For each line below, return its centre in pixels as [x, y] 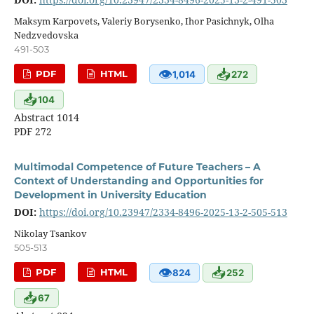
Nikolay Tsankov [50, 234]
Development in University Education [110, 195]
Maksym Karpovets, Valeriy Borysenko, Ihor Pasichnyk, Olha [144, 21]
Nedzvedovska [46, 35]
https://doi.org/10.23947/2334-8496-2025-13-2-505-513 [163, 212]
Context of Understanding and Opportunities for [138, 181]
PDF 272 [33, 132]
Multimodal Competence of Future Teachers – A [137, 167]
